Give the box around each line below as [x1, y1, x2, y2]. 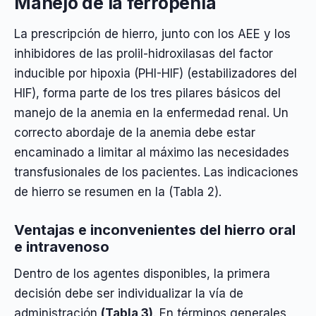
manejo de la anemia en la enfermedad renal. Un [14, 105, 288, 120]
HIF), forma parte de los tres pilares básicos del [14, 85, 281, 100]
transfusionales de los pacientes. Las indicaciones [14, 164, 298, 179]
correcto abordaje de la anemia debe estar [14, 125, 255, 140]
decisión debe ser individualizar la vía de [14, 286, 243, 301]
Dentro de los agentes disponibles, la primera [14, 267, 270, 281]
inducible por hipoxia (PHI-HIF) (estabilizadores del [14, 66, 297, 80]
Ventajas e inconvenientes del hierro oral [14, 221, 296, 239]
